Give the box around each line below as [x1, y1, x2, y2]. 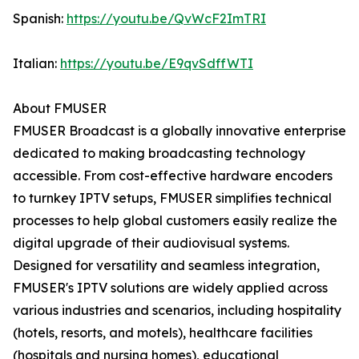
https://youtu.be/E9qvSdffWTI [60, 55, 253, 72]
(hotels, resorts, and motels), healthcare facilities [13, 325, 313, 341]
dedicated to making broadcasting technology [13, 145, 305, 162]
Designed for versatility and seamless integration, [13, 257, 320, 274]
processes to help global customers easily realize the [13, 212, 337, 229]
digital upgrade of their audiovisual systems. [13, 235, 289, 252]
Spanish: [13, 10, 67, 27]
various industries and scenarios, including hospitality [13, 302, 341, 319]
